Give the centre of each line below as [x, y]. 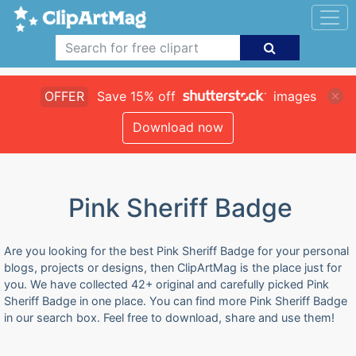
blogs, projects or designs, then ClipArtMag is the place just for [173, 267]
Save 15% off [136, 96]
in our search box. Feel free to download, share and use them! [169, 317]
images [292, 96]
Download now [178, 127]
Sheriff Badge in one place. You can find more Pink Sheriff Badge [176, 301]
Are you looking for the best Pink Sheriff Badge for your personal [176, 251]
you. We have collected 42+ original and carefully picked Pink [166, 284]
